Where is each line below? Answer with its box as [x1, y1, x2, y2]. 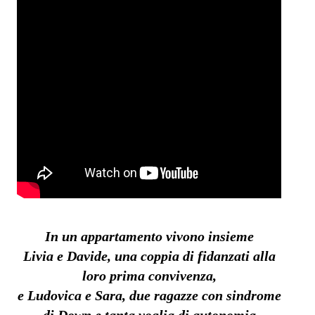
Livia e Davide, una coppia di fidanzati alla [22, 248, 276, 264]
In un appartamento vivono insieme [44, 229, 254, 245]
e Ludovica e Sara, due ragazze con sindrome [17, 288, 281, 304]
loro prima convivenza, [82, 268, 217, 284]
